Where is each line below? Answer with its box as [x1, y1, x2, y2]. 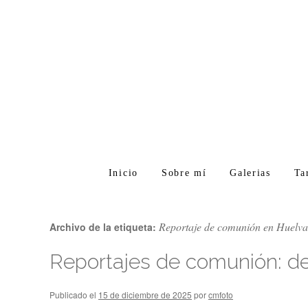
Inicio [108, 168, 138, 178]
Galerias [230, 168, 271, 178]
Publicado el [49, 289, 96, 300]
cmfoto [208, 289, 233, 300]
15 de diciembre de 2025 [98, 289, 192, 300]
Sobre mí [161, 168, 207, 178]
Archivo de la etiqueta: [49, 220, 159, 234]
